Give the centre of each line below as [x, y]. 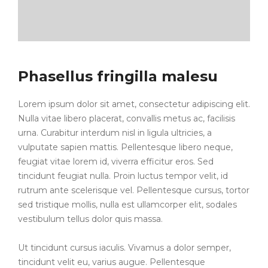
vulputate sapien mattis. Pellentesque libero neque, [125, 147]
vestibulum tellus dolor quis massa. [90, 219]
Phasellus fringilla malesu [118, 77]
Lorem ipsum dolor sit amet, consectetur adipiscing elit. [134, 104]
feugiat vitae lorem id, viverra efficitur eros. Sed [116, 162]
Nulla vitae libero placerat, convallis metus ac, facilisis [127, 119]
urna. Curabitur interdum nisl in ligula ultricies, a [115, 133]
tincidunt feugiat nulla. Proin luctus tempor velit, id [123, 176]
